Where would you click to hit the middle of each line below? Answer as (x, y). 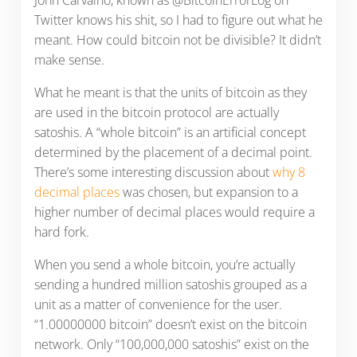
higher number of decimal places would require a (174, 212)
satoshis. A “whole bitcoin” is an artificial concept (170, 133)
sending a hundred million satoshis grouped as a (170, 285)
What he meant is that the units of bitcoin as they (170, 93)
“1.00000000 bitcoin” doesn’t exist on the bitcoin (170, 325)
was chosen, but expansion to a (208, 192)
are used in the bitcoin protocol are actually (156, 113)
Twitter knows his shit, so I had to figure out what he (178, 20)
